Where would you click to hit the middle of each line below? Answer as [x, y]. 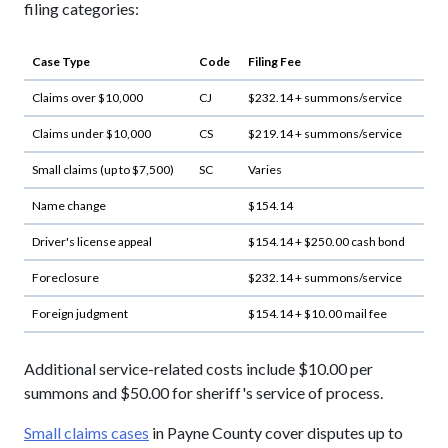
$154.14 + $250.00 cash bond [326, 241]
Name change [69, 205]
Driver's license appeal [92, 241]
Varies [265, 169]
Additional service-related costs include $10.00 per [198, 368]
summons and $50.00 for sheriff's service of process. [203, 392]
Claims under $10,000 [91, 133]
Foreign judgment [80, 313]
